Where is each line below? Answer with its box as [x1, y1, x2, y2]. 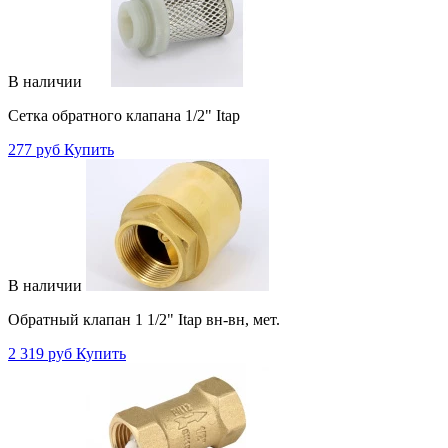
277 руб [8, 140, 60, 158]
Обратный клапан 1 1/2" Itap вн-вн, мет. [8, 310, 280, 328]
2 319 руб [8, 344, 72, 362]
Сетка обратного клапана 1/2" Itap [8, 106, 240, 124]
